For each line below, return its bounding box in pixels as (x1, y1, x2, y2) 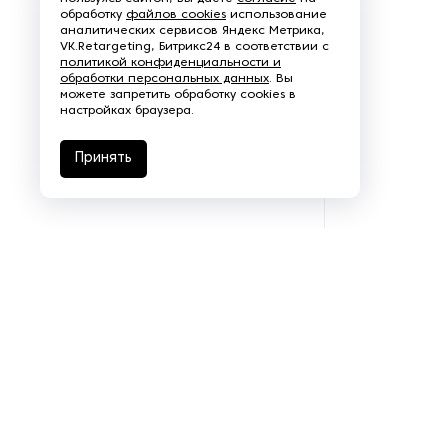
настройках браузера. (60, 105, 194, 117)
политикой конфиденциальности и (60, 57, 281, 69)
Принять (75, 152, 132, 165)
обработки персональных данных (60, 73, 269, 85)
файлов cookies (126, 9, 226, 21)
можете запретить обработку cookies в (60, 89, 296, 101)
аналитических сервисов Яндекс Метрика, (60, 25, 325, 37)
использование (226, 9, 327, 21)
